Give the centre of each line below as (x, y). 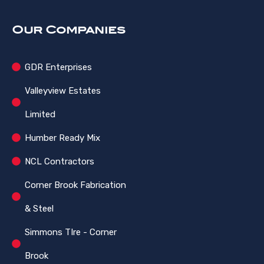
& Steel (39, 208)
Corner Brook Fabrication (75, 185)
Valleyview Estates (62, 90)
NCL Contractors (59, 161)
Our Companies (69, 29)
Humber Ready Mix (62, 138)
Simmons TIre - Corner (70, 232)
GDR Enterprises (58, 67)
